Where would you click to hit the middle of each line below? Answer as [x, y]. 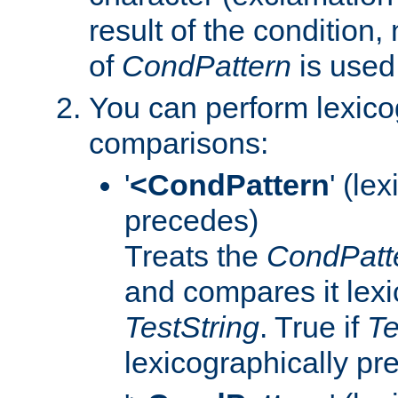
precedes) [191, 220]
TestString [192, 326]
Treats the [195, 255]
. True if [313, 326]
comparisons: [179, 143]
